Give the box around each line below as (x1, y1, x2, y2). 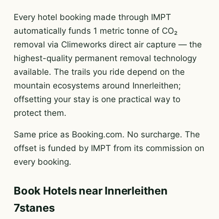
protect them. (14, 108, 66, 118)
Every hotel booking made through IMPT (14, 12, 171, 22)
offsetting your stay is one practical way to (14, 94, 180, 104)
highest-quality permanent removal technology (14, 53, 197, 63)
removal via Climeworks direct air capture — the (14, 40, 202, 49)
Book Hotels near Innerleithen (14, 184, 168, 197)
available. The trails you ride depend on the (14, 67, 185, 77)
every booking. (14, 157, 71, 167)
